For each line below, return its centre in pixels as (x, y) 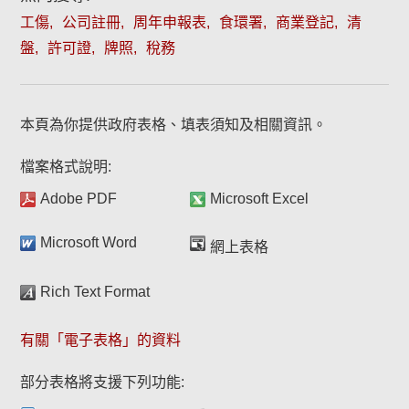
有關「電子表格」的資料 (101, 340)
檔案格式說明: (66, 167)
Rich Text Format (95, 292)
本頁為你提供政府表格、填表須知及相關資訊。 (174, 125)
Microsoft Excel (260, 199)
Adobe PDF (79, 199)
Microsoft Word (89, 242)
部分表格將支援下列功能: (103, 382)
